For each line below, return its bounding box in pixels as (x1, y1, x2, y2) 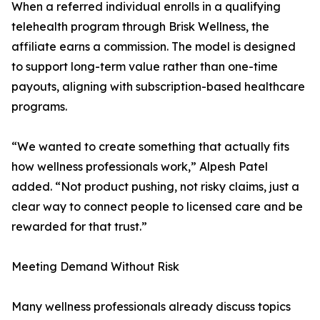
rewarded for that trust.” (11, 219, 147, 234)
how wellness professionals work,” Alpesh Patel (11, 159, 268, 174)
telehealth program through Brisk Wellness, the (11, 19, 269, 34)
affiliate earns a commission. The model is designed (11, 39, 296, 54)
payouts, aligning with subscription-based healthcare (11, 79, 305, 94)
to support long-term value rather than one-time (11, 59, 278, 74)
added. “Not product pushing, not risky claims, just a (11, 179, 299, 194)
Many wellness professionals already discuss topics (11, 299, 291, 314)
